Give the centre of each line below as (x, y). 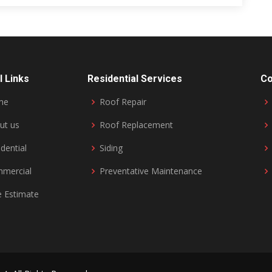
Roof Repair (123, 102)
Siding (111, 148)
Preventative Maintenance (151, 171)
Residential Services (135, 79)
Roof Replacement (136, 125)
